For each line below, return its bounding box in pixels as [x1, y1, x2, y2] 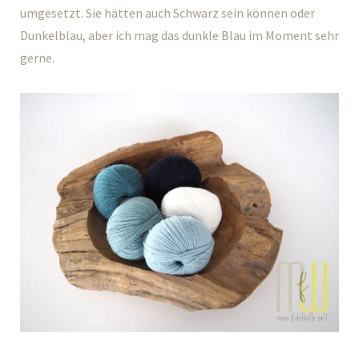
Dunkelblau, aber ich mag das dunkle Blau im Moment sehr [20, 26, 339, 43]
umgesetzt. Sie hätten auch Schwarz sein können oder [20, 4, 315, 21]
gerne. [20, 49, 54, 66]
